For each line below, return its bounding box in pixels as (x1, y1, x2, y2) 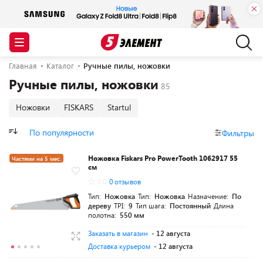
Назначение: (188, 191, 230, 201)
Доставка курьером (88, 241, 150, 251)
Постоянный (170, 201, 211, 210)
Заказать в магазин (88, 228, 148, 238)
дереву (88, 201, 111, 210)
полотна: (88, 210, 118, 220)
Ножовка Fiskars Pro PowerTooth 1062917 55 (88, 153, 238, 163)
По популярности (29, 127, 94, 138)
